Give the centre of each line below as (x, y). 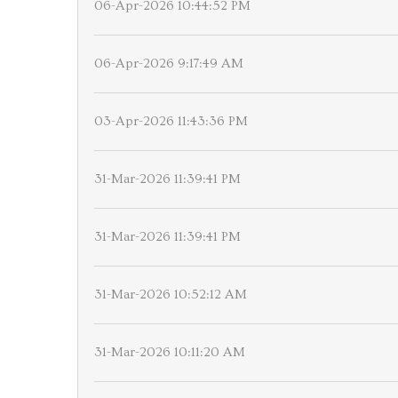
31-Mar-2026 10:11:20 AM (170, 352)
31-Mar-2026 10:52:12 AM (171, 295)
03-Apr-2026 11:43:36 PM (171, 121)
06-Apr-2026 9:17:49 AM (169, 64)
